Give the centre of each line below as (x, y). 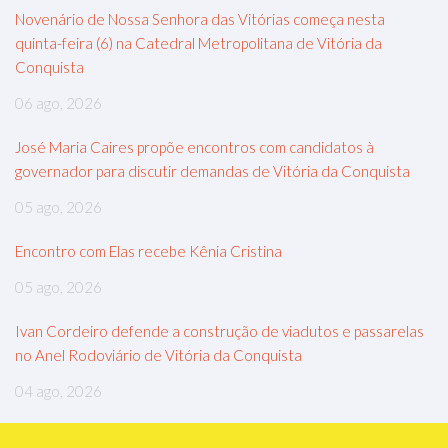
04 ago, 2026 (58, 391)
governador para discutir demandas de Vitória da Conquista (212, 171)
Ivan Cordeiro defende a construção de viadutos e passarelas (219, 331)
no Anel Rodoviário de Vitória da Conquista (158, 355)
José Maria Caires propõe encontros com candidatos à (194, 147)
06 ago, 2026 (58, 103)
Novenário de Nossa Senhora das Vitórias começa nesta (200, 19)
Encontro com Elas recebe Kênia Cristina (148, 251)
